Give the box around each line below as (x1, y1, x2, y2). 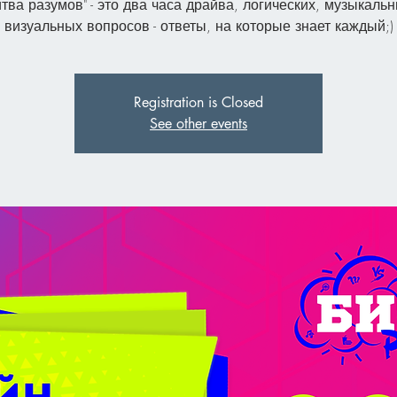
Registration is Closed (134, 93, 263, 112)
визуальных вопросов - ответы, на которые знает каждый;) (4, 16, 393, 35)
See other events (150, 114, 247, 133)
